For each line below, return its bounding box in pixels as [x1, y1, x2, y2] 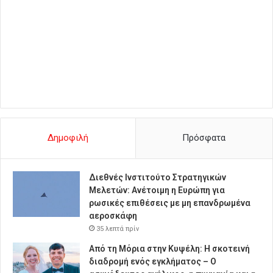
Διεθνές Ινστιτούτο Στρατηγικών [89, 172, 226, 183]
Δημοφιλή [47, 132, 88, 144]
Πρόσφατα [182, 132, 226, 144]
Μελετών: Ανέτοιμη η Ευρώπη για [89, 185, 225, 196]
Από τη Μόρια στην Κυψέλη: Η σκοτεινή [89, 244, 250, 254]
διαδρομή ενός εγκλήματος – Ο [89, 257, 216, 267]
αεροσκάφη [89, 211, 137, 221]
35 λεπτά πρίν [96, 225, 139, 233]
